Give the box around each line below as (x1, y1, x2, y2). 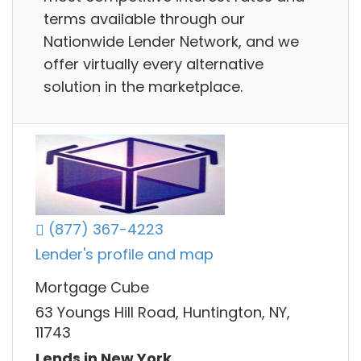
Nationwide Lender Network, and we (44, 31, 299, 52)
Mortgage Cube (35, 276, 149, 297)
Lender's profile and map (35, 244, 214, 265)
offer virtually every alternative (44, 53, 263, 74)
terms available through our (44, 8, 245, 29)
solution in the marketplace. (44, 76, 243, 97)
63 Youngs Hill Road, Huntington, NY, (35, 302, 290, 323)
